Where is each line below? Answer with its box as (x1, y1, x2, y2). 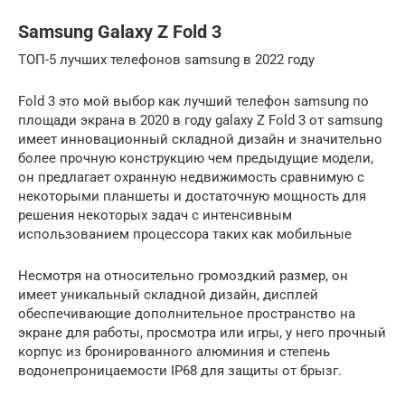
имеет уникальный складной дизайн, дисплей (18, 286, 318, 303)
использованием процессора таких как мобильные (18, 225, 352, 242)
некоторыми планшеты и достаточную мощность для (18, 187, 366, 204)
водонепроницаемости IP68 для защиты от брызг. (18, 362, 342, 379)
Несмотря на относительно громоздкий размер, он (18, 267, 348, 284)
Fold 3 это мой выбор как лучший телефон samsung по (18, 92, 369, 109)
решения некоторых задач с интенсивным (18, 206, 292, 223)
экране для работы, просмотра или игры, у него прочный (18, 324, 386, 341)
